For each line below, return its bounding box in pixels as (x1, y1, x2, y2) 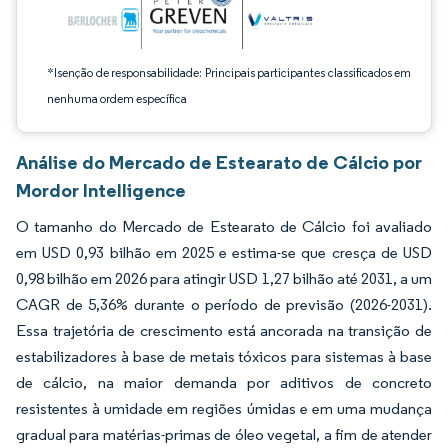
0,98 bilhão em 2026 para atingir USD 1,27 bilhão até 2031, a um (16, 269, 432, 288)
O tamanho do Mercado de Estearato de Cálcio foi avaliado (16, 217, 432, 236)
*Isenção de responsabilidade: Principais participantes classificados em (47, 65, 411, 80)
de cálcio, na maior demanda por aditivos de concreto (16, 373, 432, 392)
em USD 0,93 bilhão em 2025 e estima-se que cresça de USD (16, 243, 432, 262)
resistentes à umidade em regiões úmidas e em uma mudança (16, 399, 432, 418)
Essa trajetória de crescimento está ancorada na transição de (16, 321, 432, 340)
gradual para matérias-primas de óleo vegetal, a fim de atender (16, 425, 432, 444)
